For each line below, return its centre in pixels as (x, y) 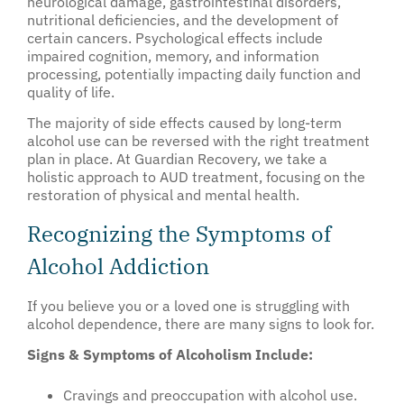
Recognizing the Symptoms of (179, 233)
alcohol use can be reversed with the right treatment (198, 141)
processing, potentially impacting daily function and (194, 73)
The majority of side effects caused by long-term (184, 123)
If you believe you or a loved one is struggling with (188, 305)
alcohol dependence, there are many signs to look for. (201, 323)
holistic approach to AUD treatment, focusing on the (196, 177)
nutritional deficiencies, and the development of (183, 19)
